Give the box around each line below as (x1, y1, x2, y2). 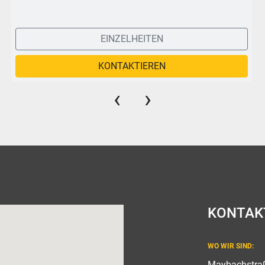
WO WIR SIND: (214, 242, 254, 250)
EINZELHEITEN (100, 33, 163, 44)
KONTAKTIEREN (98, 60, 166, 72)
